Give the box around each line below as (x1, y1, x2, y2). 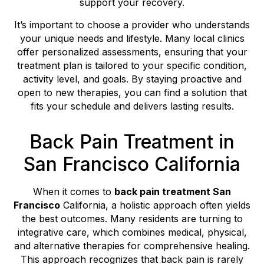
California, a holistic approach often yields (60, 199, 250, 211)
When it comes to (33, 185, 114, 197)
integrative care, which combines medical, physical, (17, 226, 247, 238)
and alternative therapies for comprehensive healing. (14, 239, 250, 252)
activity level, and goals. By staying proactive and (22, 72, 242, 85)
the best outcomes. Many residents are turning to (21, 212, 243, 225)
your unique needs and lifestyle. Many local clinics (19, 32, 245, 44)
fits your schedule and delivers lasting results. (30, 100, 234, 112)
